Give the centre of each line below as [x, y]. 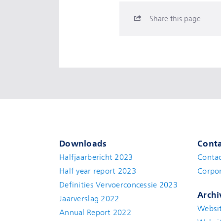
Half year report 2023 [98, 171]
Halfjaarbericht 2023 [96, 157]
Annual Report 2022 [95, 213]
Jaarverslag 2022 [89, 199]
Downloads [83, 144]
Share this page [175, 19]
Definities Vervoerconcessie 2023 [118, 185]
